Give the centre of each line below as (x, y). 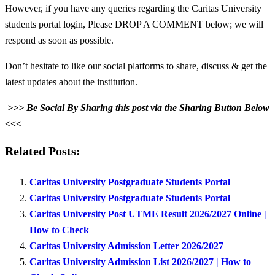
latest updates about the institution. (71, 82)
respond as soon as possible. (59, 41)
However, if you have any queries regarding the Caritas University (133, 9)
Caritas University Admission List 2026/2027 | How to (140, 262)
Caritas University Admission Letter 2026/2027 (126, 246)
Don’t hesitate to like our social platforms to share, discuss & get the (136, 66)
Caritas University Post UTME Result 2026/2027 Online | (148, 214)
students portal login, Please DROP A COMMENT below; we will (134, 25)
